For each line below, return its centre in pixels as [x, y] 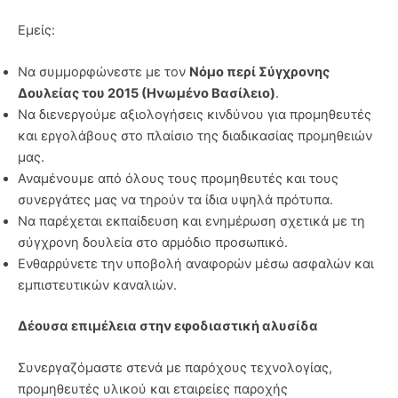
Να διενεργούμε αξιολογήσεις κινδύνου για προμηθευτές [195, 114]
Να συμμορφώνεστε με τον [103, 72]
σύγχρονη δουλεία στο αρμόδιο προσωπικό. [153, 242]
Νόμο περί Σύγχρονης [259, 72]
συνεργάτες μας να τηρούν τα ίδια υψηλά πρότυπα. [175, 199]
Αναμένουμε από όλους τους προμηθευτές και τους [178, 178]
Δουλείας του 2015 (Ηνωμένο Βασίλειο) [147, 93]
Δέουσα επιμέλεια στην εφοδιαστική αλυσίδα [168, 326]
